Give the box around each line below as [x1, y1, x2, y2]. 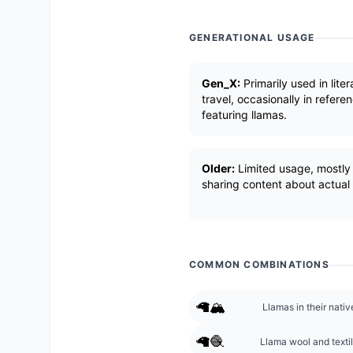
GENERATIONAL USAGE [189, 32, 315, 43]
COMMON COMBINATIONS [189, 258, 329, 270]
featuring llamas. [202, 108, 287, 121]
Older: [202, 162, 235, 175]
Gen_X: [202, 76, 240, 90]
